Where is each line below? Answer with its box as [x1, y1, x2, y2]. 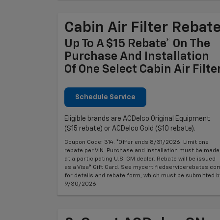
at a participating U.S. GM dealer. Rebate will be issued [64, 156, 216, 162]
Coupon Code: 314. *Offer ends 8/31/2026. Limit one [64, 139, 209, 145]
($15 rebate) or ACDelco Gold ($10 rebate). [64, 125, 195, 132]
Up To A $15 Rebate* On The [64, 37, 210, 50]
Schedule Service [75, 93, 136, 101]
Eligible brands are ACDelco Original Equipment [64, 115, 210, 122]
